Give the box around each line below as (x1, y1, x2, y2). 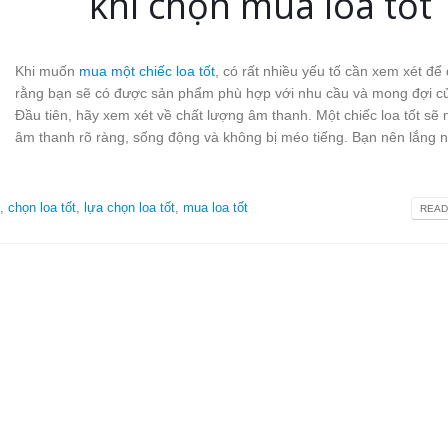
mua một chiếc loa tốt (78, 63, 215, 80)
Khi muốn (14, 63, 79, 80)
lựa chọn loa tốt (83, 200, 175, 215)
